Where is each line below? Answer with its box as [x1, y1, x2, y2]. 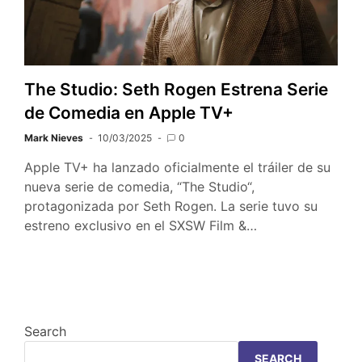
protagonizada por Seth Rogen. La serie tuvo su [24, 197, 318, 214]
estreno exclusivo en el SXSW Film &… [24, 217, 257, 234]
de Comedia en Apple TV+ [24, 102, 234, 123]
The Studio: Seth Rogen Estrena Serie [24, 78, 328, 99]
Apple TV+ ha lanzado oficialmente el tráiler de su [24, 158, 330, 175]
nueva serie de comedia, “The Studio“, [24, 178, 255, 195]
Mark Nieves [24, 131, 83, 144]
